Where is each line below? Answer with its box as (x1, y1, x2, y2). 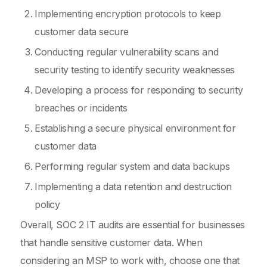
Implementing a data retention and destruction (35, 181, 232, 193)
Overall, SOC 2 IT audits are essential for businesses (20, 219, 245, 231)
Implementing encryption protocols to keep (35, 8, 221, 20)
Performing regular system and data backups (35, 160, 230, 172)
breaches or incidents (35, 102, 128, 114)
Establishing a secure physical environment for (35, 122, 236, 134)
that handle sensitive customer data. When (20, 237, 203, 249)
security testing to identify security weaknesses (35, 64, 235, 76)
